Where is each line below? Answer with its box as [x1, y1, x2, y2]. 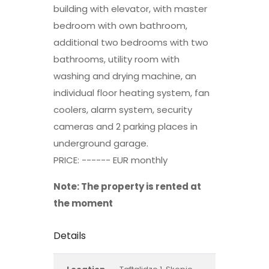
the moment [53, 196, 113, 210]
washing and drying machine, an [53, 69, 196, 82]
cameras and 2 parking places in [53, 119, 198, 133]
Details [53, 228, 86, 243]
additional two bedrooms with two [53, 35, 208, 49]
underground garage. [53, 136, 148, 150]
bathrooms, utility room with [53, 52, 180, 65]
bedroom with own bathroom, [53, 19, 187, 32]
